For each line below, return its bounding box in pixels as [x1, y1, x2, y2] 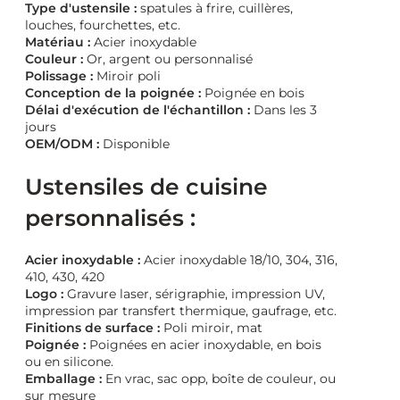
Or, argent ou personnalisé [83, 50, 253, 67]
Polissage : [25, 67, 93, 84]
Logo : [25, 286, 63, 303]
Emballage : [25, 371, 102, 387]
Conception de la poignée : [25, 84, 201, 101]
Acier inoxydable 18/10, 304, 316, [140, 252, 337, 269]
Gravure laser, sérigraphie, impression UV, [63, 286, 325, 303]
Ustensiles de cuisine [25, 172, 268, 200]
